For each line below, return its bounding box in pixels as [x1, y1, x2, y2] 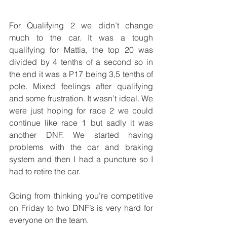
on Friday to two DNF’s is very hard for [9, 202, 153, 213]
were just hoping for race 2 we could [9, 105, 153, 116]
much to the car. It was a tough [9, 32, 153, 43]
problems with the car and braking [9, 141, 153, 152]
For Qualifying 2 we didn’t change [9, 20, 153, 30]
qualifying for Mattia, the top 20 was [9, 44, 153, 55]
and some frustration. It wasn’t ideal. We [9, 93, 153, 103]
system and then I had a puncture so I [9, 154, 153, 164]
